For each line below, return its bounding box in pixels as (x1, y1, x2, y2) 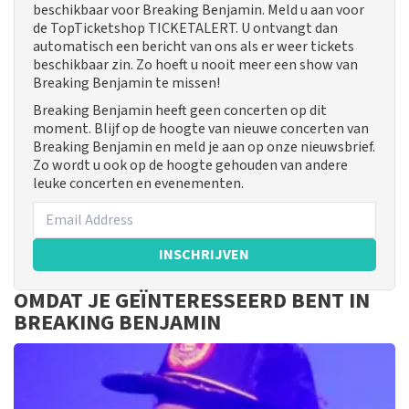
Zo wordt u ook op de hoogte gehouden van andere (33, 155, 348, 176)
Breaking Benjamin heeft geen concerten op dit (33, 100, 327, 121)
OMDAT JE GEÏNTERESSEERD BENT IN (14, 285, 370, 318)
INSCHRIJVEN (159, 245, 250, 266)
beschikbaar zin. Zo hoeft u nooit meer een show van (33, 55, 358, 76)
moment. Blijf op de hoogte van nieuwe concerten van (33, 119, 369, 140)
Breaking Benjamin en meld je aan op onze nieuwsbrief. (33, 137, 375, 158)
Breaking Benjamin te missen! (33, 73, 220, 94)
